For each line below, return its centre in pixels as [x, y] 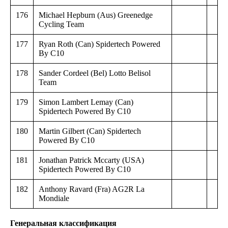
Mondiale [54, 198]
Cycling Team [61, 24]
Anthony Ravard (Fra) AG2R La [92, 189]
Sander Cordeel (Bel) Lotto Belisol [95, 73]
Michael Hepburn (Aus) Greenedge [96, 15]
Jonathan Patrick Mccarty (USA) [91, 160]
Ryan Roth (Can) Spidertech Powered [99, 44]
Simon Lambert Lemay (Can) [86, 102]
